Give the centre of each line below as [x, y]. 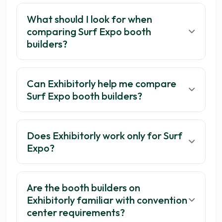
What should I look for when [90, 19]
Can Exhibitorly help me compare [102, 84]
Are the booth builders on [84, 188]
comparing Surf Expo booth [89, 32]
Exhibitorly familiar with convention [107, 200]
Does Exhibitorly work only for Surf [105, 136]
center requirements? [76, 213]
